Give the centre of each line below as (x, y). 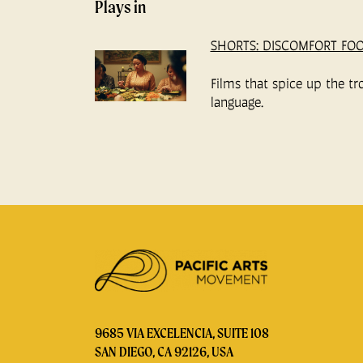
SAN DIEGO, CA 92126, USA (164, 351)
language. (237, 102)
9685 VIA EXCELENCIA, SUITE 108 (182, 333)
